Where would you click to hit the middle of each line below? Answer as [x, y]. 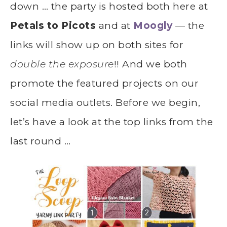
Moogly [154, 25]
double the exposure [62, 64]
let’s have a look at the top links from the [112, 122]
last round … [40, 141]
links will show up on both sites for [97, 45]
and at [115, 25]
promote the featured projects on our [104, 83]
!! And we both [150, 64]
